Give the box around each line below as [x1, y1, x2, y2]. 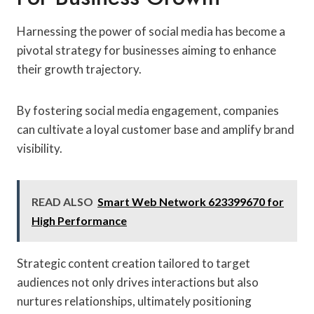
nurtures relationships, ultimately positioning [17, 293, 252, 308]
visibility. [17, 140, 62, 156]
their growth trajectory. [17, 61, 142, 76]
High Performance [32, 213, 127, 227]
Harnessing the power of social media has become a [17, 23, 285, 39]
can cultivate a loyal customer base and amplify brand [17, 121, 294, 137]
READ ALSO [32, 194, 93, 208]
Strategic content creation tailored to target [17, 255, 250, 271]
